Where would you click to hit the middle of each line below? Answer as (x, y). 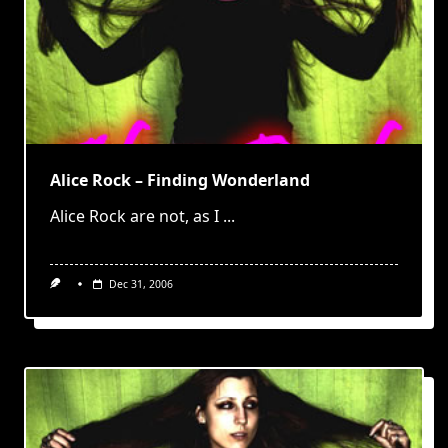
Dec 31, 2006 (140, 284)
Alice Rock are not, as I (134, 216)
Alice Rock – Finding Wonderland (180, 180)
